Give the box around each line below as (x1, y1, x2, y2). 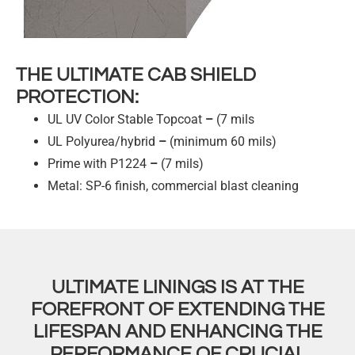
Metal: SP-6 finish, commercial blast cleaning (48, 178, 299, 194)
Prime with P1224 (48, 156, 147, 172)
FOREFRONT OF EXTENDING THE (30, 300, 325, 320)
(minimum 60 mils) (166, 134, 277, 150)
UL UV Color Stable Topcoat (48, 112, 202, 128)
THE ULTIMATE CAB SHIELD (16, 65, 256, 86)
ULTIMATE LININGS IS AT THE (51, 277, 304, 298)
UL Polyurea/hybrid (48, 134, 155, 150)
